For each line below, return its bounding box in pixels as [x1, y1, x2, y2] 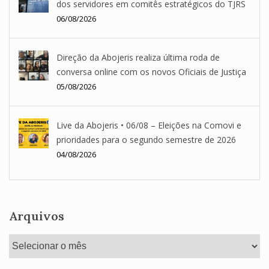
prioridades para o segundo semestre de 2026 [56, 134, 236, 145]
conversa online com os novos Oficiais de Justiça [56, 66, 246, 77]
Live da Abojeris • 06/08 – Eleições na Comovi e [56, 119, 241, 131]
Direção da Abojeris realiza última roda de [56, 52, 220, 63]
